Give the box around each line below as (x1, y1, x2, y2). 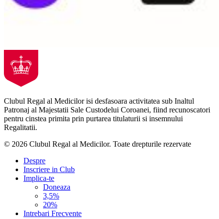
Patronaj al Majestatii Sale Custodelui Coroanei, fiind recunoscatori (4, 106, 210, 114)
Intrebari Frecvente (23, 209, 82, 218)
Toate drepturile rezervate (113, 140, 191, 149)
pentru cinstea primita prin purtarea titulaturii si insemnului (4, 114, 183, 123)
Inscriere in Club (23, 165, 75, 174)
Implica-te (23, 174, 54, 183)
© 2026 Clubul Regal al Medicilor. (4, 140, 113, 149)
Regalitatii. (4, 123, 37, 132)
